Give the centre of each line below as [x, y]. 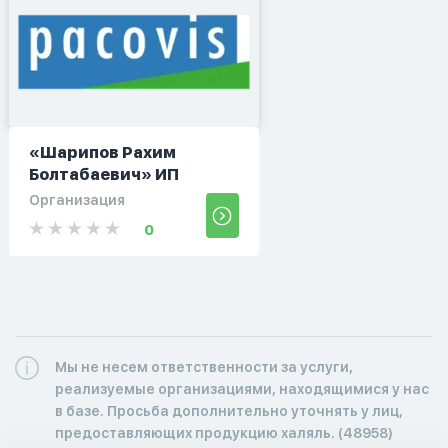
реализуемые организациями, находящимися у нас [242, 388]
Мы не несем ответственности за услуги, [204, 366]
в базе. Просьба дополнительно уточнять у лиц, [229, 410]
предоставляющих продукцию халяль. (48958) [224, 432]
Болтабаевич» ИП [103, 174]
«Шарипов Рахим [102, 152]
